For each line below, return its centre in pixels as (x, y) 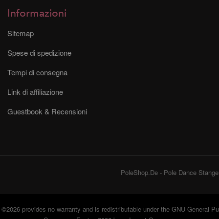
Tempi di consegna (37, 72)
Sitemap (21, 33)
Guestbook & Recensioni (47, 111)
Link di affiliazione (35, 91)
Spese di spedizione (39, 52)
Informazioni (37, 13)
